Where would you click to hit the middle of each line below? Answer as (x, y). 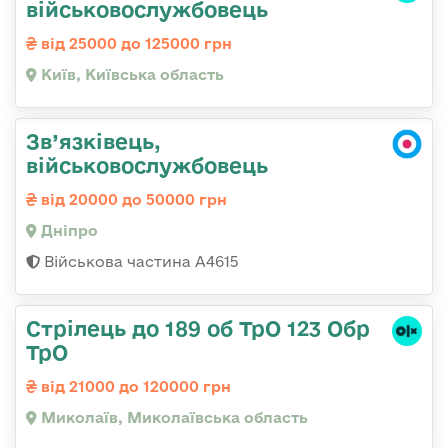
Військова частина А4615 (139, 261)
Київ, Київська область (130, 74)
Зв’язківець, (93, 140)
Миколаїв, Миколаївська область (172, 417)
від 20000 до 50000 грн (132, 199)
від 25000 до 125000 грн (134, 43)
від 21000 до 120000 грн (134, 386)
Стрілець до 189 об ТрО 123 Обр (198, 327)
